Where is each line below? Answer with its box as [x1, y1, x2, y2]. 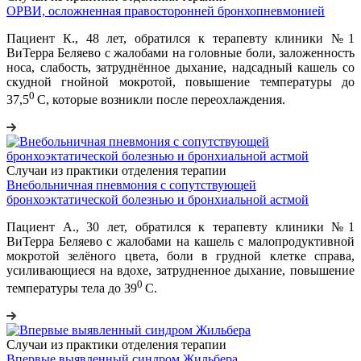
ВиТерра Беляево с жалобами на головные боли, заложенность [6, 45, 355, 60]
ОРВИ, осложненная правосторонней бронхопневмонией [6, 3, 325, 18]
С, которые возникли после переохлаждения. [37, 93, 285, 107]
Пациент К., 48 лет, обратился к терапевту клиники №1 [6, 31, 355, 45]
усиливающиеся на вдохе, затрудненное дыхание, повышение [6, 263, 355, 278]
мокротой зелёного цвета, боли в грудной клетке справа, [6, 249, 355, 263]
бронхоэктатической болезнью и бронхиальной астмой [6, 193, 309, 207]
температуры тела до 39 [6, 281, 137, 296]
